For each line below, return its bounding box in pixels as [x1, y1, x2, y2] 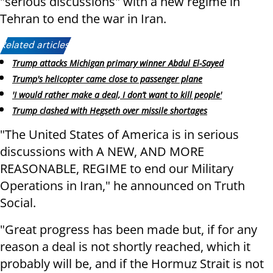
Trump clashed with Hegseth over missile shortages [12, 104, 207, 116]
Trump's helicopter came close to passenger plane [12, 73, 202, 85]
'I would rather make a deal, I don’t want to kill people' [12, 88, 222, 101]
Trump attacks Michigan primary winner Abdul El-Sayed [12, 57, 224, 69]
